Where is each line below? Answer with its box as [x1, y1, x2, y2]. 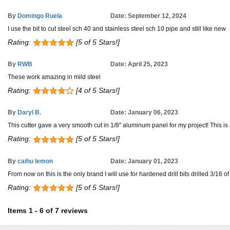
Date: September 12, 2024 [110, 12, 186, 20]
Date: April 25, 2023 [110, 60, 168, 68]
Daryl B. [17, 109, 41, 117]
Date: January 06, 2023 [110, 109, 178, 117]
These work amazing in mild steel [8, 73, 101, 81]
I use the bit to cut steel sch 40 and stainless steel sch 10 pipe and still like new [8, 25, 226, 32]
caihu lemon [17, 157, 53, 165]
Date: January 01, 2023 [110, 157, 178, 165]
